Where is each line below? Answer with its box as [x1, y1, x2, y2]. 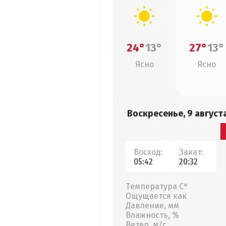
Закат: [179, 147, 203, 157]
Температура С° [126, 182, 188, 191]
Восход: [134, 147, 162, 157]
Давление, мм [126, 201, 179, 210]
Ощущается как [126, 191, 187, 201]
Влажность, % [126, 210, 179, 220]
